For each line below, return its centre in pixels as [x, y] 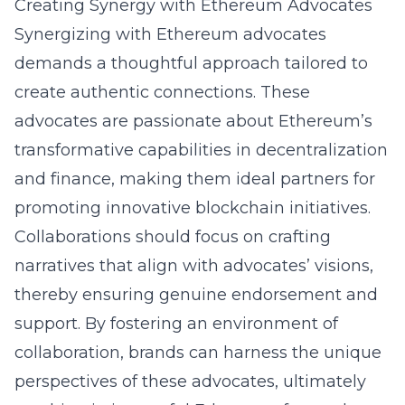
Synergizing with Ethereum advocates [170, 34]
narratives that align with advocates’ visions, [194, 266]
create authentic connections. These [162, 92]
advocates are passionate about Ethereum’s [193, 121]
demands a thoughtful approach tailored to [191, 63]
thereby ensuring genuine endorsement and [196, 295]
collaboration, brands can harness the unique [198, 353]
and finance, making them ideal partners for [195, 179]
